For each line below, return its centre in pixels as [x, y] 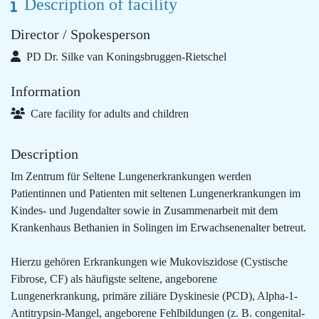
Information [46, 91]
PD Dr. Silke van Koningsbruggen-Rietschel [125, 57]
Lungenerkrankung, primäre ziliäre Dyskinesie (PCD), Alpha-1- [154, 296]
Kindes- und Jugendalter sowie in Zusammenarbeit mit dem [144, 210]
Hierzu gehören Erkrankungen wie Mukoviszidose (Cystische [149, 262]
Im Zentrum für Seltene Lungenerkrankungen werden [131, 176]
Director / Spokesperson [80, 34]
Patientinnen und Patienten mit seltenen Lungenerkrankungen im [156, 193]
